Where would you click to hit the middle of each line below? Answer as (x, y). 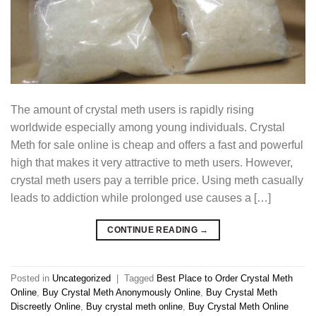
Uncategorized (81, 278)
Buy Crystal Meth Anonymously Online (121, 292)
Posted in (31, 278)
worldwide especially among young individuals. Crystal (148, 128)
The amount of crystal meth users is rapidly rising (132, 110)
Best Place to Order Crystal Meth (225, 278)
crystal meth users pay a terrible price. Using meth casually (157, 181)
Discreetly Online (45, 306)
